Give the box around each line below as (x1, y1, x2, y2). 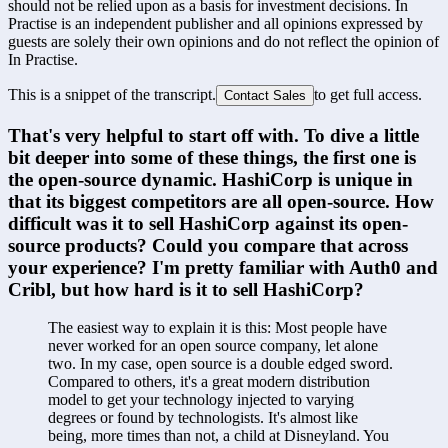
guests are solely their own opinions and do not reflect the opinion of (8, 33, 439, 51)
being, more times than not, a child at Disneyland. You (48, 427, 389, 445)
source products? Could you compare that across (8, 234, 408, 256)
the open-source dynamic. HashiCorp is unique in (8, 168, 413, 190)
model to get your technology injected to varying (48, 391, 354, 409)
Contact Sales (224, 88, 306, 104)
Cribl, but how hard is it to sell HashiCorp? (8, 278, 364, 300)
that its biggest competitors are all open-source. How (8, 190, 434, 212)
